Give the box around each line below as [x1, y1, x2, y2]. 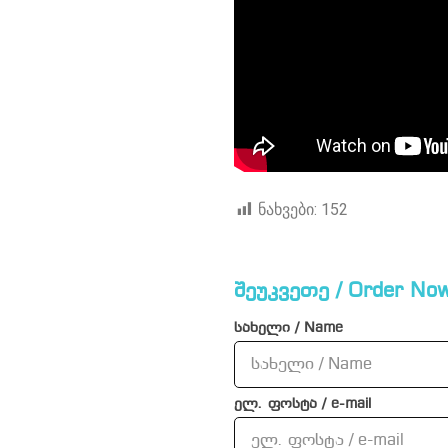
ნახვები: [258, 200, 317, 220]
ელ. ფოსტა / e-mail [234, 397, 371, 413]
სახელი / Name [234, 321, 343, 337]
